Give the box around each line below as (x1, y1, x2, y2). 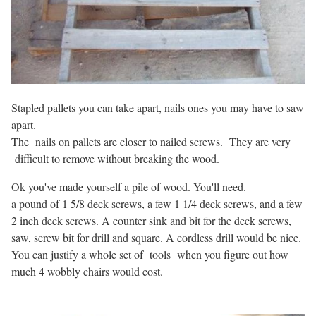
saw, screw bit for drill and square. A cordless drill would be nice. (11, 230, 301, 245)
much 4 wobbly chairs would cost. (11, 264, 163, 279)
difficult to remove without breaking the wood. (11, 151, 219, 166)
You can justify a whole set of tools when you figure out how (11, 247, 288, 262)
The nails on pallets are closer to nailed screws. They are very (11, 134, 291, 150)
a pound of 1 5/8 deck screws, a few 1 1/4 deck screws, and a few (11, 196, 303, 212)
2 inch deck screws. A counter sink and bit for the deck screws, (11, 213, 291, 229)
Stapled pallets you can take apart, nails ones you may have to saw (11, 100, 304, 116)
